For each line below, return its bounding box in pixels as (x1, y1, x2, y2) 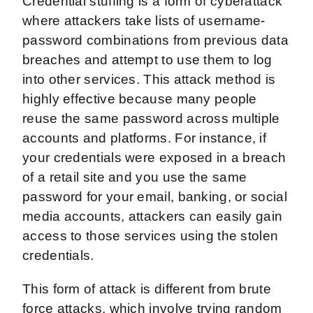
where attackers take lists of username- (22, 13, 265, 28)
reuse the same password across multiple (22, 110, 280, 126)
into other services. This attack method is (22, 71, 276, 87)
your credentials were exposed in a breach (22, 150, 286, 165)
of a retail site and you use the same (22, 169, 247, 184)
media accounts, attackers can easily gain (22, 208, 283, 224)
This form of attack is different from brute (22, 281, 271, 296)
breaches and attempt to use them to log (22, 52, 272, 67)
